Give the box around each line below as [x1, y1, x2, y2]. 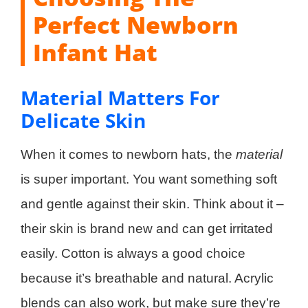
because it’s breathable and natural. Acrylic [21, 270, 274, 285]
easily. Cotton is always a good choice [21, 245, 245, 261]
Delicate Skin [21, 107, 146, 133]
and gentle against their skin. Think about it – [21, 196, 284, 211]
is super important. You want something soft [21, 171, 277, 186]
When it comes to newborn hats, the [21, 146, 236, 162]
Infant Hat [33, 36, 157, 68]
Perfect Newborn [33, 8, 239, 41]
